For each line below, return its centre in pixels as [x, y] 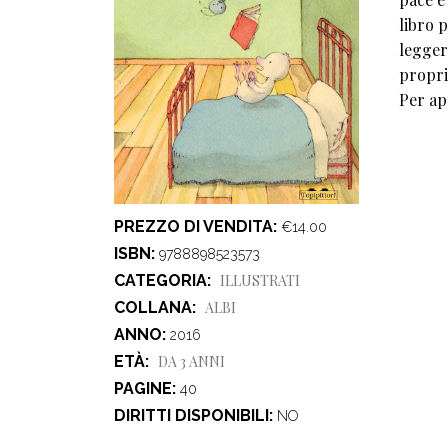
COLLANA [153, 308]
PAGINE [143, 389]
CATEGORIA [160, 281]
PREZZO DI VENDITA [193, 227]
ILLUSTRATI [260, 281]
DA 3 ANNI [191, 362]
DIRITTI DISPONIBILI [191, 416]
